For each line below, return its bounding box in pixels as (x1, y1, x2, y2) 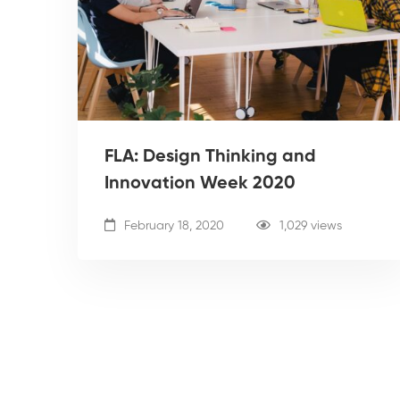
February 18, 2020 (121, 219, 224, 232)
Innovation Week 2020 (104, 174, 296, 193)
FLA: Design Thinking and (104, 147, 316, 166)
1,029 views (279, 219, 342, 232)
